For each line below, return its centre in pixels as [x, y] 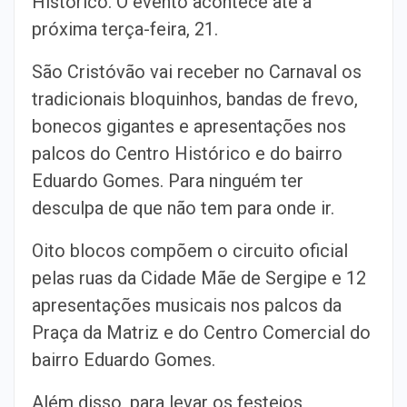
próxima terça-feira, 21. [125, 29]
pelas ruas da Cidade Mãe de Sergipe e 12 [199, 278]
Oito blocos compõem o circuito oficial [190, 251]
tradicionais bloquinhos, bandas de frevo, [195, 99]
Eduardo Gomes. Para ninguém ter [168, 181]
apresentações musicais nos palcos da [187, 305]
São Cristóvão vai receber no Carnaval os [197, 72]
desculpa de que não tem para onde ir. [183, 208]
